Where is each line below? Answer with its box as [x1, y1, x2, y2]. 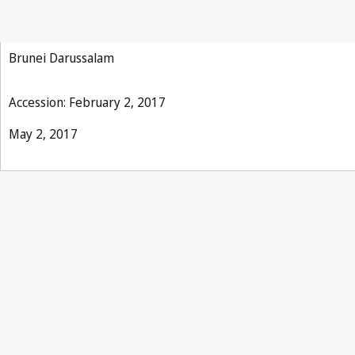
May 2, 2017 [9, 125, 78, 143]
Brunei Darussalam [9, 49, 114, 67]
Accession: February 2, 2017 [9, 94, 166, 111]
